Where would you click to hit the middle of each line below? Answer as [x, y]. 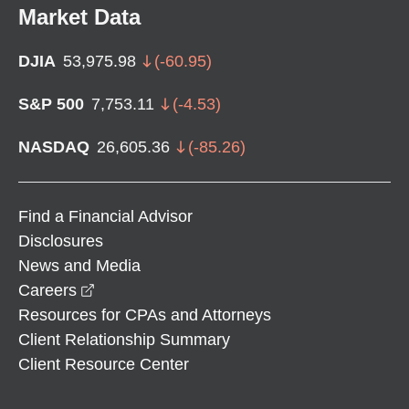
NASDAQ [54, 147]
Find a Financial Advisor [105, 216]
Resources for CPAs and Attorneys [145, 315]
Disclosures [61, 241]
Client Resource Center [104, 364]
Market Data [79, 16]
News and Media [79, 265]
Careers [47, 290]
